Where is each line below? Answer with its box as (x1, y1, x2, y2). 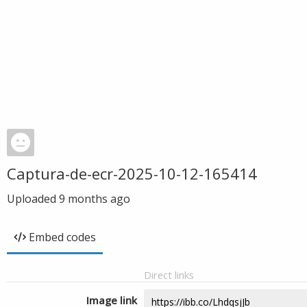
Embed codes (29, 230, 96, 245)
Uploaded (7, 191, 59, 206)
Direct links (144, 268, 194, 282)
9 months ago (59, 191, 130, 206)
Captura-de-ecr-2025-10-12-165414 (7, 163, 257, 184)
